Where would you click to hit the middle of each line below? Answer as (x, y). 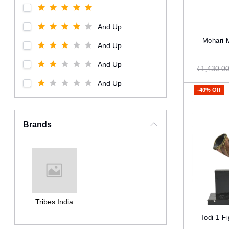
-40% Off (209, 90)
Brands (38, 124)
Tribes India (54, 202)
